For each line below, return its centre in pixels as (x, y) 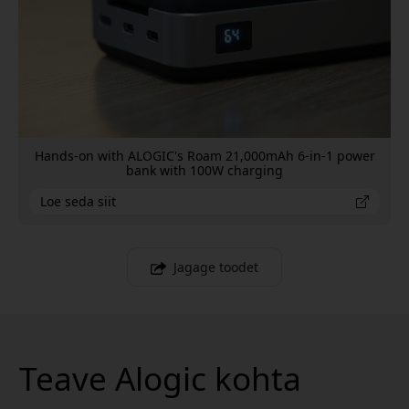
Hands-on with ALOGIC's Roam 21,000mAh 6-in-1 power (204, 156)
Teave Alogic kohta (160, 378)
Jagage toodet (215, 267)
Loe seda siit (78, 202)
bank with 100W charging (204, 171)
